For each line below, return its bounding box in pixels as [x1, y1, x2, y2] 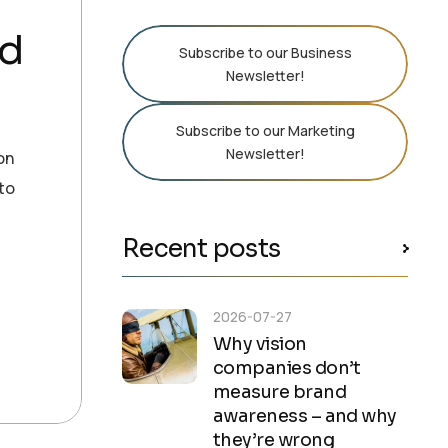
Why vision [213, 332, 307, 355]
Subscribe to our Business [178, 42, 352, 62]
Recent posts [122, 232, 280, 264]
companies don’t [213, 356, 361, 379]
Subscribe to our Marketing [175, 120, 355, 140]
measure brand [213, 380, 346, 403]
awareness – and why [213, 404, 397, 427]
